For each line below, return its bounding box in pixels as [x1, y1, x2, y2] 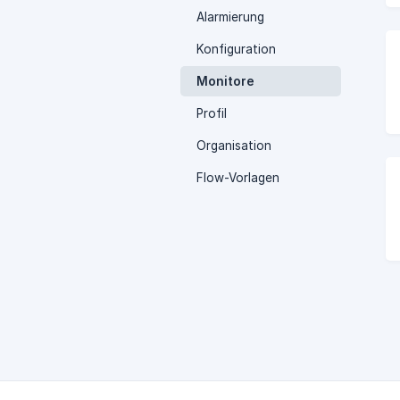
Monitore [196, 74, 254, 88]
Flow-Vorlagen [196, 171, 279, 185]
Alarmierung [196, 10, 264, 24]
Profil [196, 106, 227, 121]
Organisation [196, 138, 271, 153]
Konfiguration [196, 42, 276, 56]
